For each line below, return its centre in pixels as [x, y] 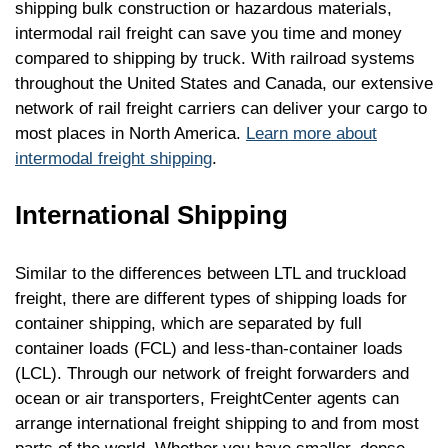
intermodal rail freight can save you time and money [208, 34]
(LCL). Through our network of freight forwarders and [212, 374]
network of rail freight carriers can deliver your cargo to [221, 109]
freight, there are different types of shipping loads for [211, 299]
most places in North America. [130, 134]
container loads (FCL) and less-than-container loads [209, 349]
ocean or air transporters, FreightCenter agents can [207, 399]
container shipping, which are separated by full [188, 324]
